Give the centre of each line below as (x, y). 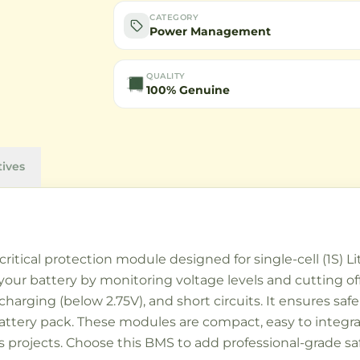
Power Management (211, 31)
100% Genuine (188, 90)
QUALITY (166, 76)
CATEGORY (174, 17)
